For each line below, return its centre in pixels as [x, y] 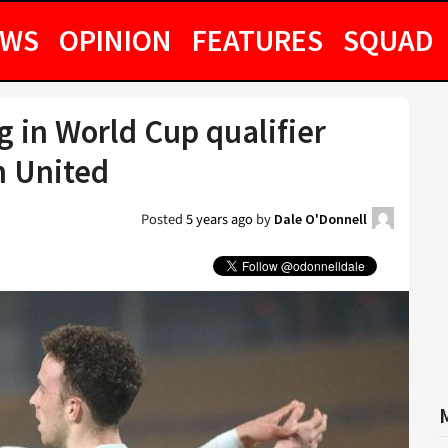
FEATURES [257, 40]
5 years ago [219, 219]
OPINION [115, 40]
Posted [163, 219]
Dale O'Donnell [320, 219]
